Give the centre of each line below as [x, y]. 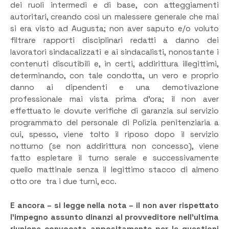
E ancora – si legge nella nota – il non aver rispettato [114, 205]
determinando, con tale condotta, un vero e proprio [114, 76]
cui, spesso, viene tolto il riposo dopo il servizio [114, 135]
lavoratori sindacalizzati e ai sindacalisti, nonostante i [114, 52]
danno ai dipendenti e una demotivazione [114, 88]
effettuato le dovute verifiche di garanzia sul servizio [114, 111]
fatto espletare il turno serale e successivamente [114, 158]
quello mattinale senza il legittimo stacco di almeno [114, 170]
